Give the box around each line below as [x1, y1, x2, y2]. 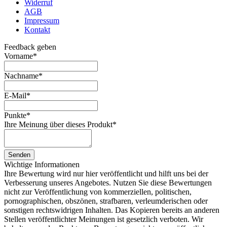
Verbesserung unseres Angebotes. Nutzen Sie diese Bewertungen [4, 178, 212, 187]
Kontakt [24, 25, 50, 34]
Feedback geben [4, 43, 56, 52]
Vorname [4, 52, 33, 61]
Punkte [4, 111, 26, 120]
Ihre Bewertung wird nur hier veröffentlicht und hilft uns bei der [4, 169, 208, 178]
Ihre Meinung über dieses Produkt [4, 120, 112, 129]
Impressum [24, 16, 59, 25]
